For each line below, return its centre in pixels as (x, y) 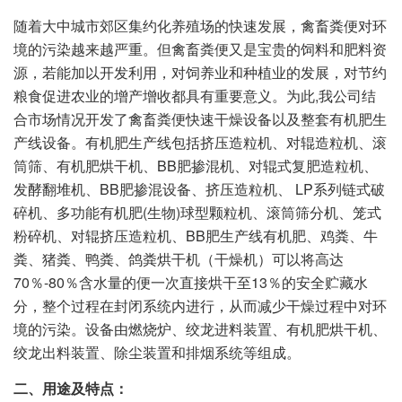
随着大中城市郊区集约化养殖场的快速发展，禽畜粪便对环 (200, 25)
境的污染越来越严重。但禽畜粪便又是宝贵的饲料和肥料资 (200, 48)
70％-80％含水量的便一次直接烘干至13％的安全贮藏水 (191, 282)
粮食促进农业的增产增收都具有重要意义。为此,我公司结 (195, 95)
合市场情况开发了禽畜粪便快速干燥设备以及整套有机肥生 (200, 118)
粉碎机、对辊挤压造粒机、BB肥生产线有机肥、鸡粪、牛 (196, 235)
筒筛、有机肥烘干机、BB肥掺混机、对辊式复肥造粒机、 (196, 165)
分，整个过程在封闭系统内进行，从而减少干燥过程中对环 (200, 305)
